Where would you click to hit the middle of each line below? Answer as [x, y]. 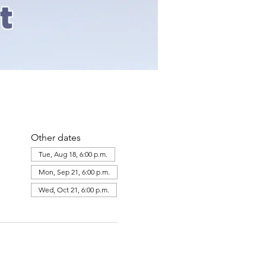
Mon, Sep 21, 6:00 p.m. [74, 172]
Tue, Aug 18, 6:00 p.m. [73, 154]
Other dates [56, 137]
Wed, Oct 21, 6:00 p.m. [74, 190]
